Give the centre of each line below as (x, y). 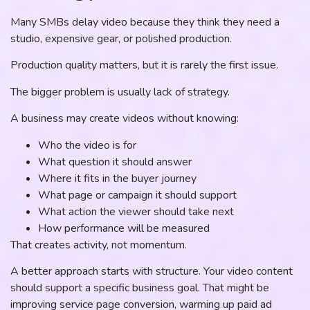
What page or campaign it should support (137, 195)
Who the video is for (87, 145)
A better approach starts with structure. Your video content (152, 271)
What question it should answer (115, 162)
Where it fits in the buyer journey (117, 178)
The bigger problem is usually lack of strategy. (120, 92)
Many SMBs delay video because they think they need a (145, 22)
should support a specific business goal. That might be (140, 288)
